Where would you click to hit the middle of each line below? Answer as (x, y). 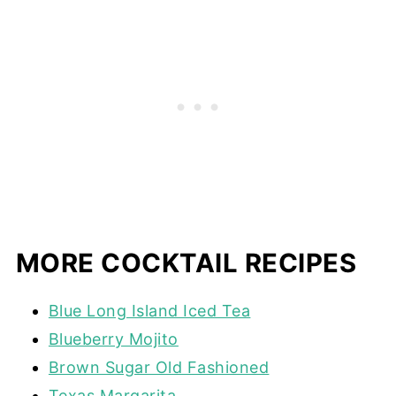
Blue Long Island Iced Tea (149, 310)
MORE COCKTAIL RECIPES (186, 263)
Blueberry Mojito (113, 339)
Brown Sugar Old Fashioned (159, 367)
